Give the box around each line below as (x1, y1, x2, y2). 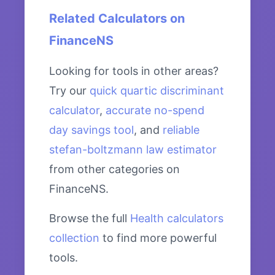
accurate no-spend (106, 104, 204, 117)
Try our (49, 84, 90, 98)
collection (49, 231, 99, 245)
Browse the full (49, 212, 130, 225)
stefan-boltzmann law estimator (49, 143, 217, 157)
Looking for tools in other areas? (49, 64, 219, 78)
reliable (163, 123, 199, 137)
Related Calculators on (49, 11, 185, 26)
